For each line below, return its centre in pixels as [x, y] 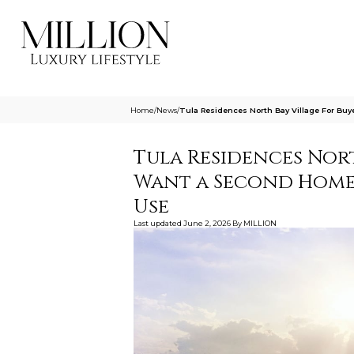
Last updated [157, 223]
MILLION [260, 223]
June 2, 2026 [207, 223]
